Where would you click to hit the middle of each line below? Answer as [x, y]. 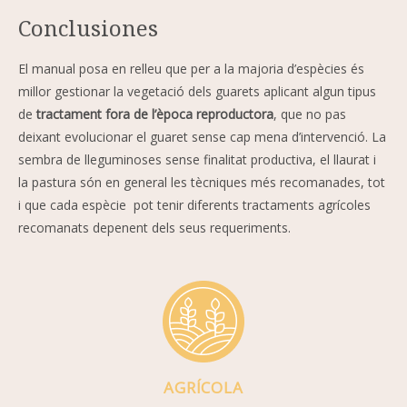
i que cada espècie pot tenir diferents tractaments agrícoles [194, 204]
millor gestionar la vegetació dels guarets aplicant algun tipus [197, 91]
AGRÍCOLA [203, 387]
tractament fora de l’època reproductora [155, 114]
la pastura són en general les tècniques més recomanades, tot [202, 182]
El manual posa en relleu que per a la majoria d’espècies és [191, 68]
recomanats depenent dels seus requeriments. [156, 227]
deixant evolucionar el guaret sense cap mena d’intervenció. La [202, 136]
